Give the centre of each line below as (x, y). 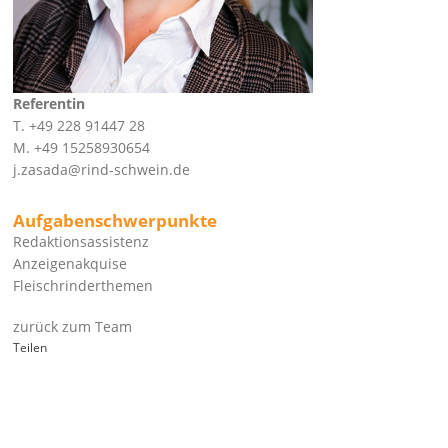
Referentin (49, 103)
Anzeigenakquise (70, 263)
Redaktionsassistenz (81, 241)
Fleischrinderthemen (83, 285)
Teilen (30, 347)
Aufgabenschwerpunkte (115, 220)
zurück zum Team (73, 326)
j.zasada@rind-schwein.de (102, 169)
